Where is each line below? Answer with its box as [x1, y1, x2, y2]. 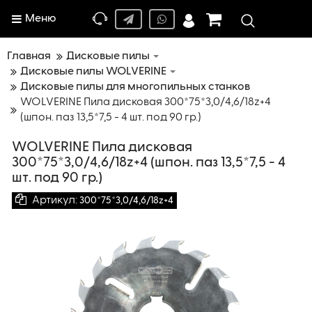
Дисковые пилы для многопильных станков [20, 81, 250, 93]
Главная [7, 51, 51, 62]
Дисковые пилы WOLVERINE [20, 66, 166, 77]
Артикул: [30, 195, 79, 206]
